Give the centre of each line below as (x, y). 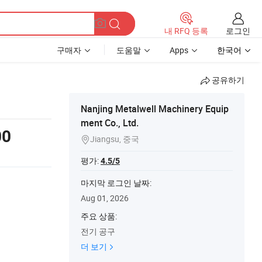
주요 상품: (99, 216)
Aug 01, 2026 (105, 198)
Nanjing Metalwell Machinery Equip (155, 109)
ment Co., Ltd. (110, 123)
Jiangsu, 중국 (115, 139)
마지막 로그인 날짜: (116, 183)
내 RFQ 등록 (186, 31)
